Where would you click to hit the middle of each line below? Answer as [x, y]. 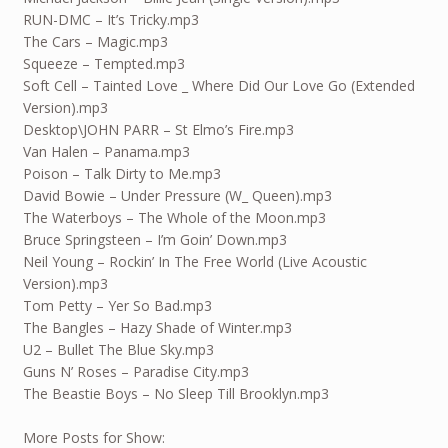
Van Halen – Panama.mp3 [106, 151]
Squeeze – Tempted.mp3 [103, 63]
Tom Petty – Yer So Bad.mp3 [117, 305]
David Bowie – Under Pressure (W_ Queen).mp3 [177, 195]
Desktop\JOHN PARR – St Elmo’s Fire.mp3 [158, 129]
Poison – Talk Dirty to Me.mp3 [121, 173]
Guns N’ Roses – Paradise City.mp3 [135, 371]
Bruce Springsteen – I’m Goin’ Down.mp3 [154, 239]
